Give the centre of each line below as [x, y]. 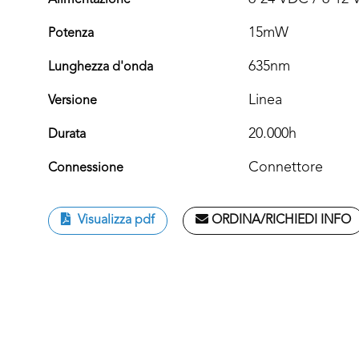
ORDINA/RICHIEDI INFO [280, 221]
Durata [67, 135]
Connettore [286, 168]
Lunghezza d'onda [101, 68]
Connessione [86, 169]
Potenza [71, 34]
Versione [73, 101]
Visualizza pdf [115, 221]
